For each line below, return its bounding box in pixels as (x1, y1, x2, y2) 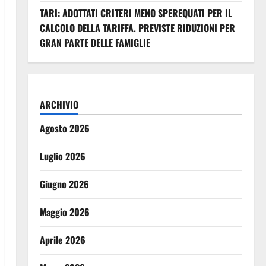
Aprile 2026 (39, 233, 85, 247)
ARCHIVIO (39, 97, 78, 112)
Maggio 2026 (39, 205, 90, 219)
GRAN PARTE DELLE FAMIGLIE (39, 36, 150, 50)
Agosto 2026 (39, 121, 90, 135)
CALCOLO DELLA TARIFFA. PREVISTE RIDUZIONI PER (39, 21, 235, 35)
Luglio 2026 (39, 149, 85, 163)
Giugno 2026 (39, 177, 89, 191)
